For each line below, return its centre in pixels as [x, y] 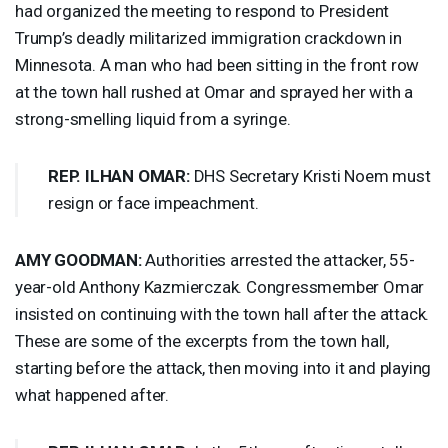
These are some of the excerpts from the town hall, [202, 340]
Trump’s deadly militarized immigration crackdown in [208, 37]
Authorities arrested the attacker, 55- [278, 259]
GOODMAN [96, 259]
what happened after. [92, 394]
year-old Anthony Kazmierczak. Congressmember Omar [220, 286]
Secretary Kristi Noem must [328, 175]
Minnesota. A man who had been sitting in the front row [217, 64]
